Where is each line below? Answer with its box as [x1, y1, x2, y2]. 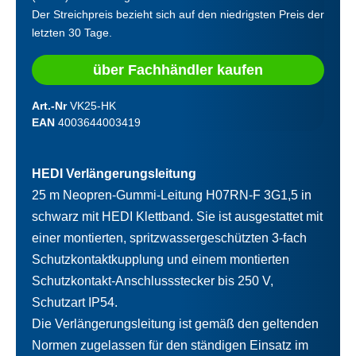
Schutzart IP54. [32, 295, 118, 309]
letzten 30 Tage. [32, 25, 112, 39]
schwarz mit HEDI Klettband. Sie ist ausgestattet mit [32, 209, 323, 223]
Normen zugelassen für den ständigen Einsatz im [32, 338, 308, 352]
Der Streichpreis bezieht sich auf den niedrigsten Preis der [32, 7, 324, 21]
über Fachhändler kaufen [93, 61, 263, 78]
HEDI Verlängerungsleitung [32, 166, 196, 180]
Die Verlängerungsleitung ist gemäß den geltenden [32, 316, 319, 331]
